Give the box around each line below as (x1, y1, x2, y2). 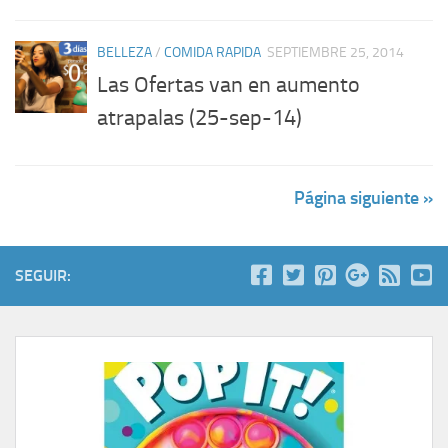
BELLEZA (97, 43, 152, 61)
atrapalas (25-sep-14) (97, 105, 302, 132)
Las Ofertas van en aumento (97, 72, 360, 99)
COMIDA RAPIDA (164, 43, 261, 61)
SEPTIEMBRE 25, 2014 (267, 43, 404, 61)
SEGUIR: (15, 266, 71, 286)
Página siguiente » (294, 187, 433, 210)
